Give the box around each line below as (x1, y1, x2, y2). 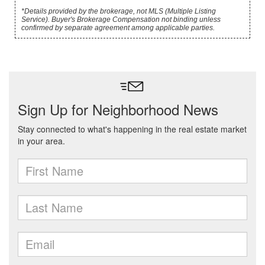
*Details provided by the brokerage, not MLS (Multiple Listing (21, 7, 216, 15)
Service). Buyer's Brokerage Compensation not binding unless (21, 15, 221, 24)
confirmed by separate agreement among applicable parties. (21, 24, 215, 32)
